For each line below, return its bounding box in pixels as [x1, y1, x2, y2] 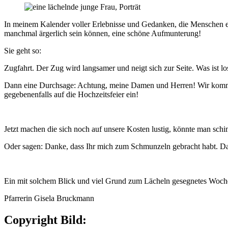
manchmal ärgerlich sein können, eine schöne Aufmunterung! [4, 28, 201, 38]
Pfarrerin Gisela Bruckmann [4, 193, 94, 203]
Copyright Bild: [4, 213, 90, 226]
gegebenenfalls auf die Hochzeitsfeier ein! [4, 90, 138, 99]
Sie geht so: [4, 46, 41, 55]
